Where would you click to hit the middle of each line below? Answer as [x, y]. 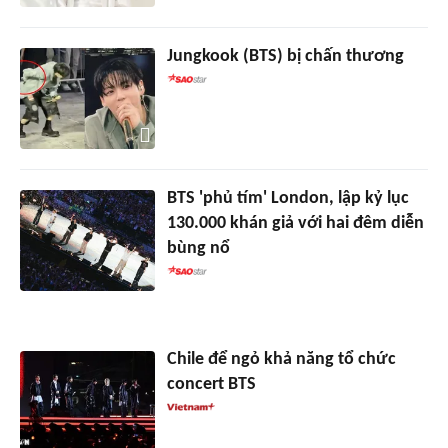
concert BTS [211, 384]
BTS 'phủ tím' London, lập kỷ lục [287, 198]
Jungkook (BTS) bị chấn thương [285, 56]
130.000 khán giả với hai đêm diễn [295, 223]
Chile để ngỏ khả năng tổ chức [281, 359]
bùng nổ [198, 248]
